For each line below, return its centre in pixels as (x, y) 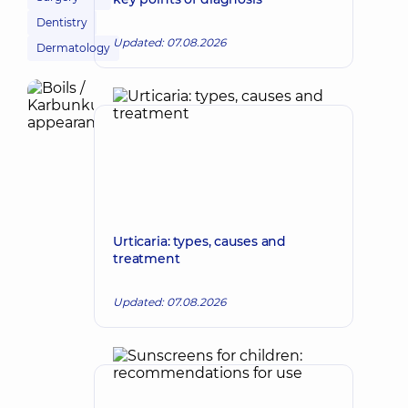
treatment (147, 259)
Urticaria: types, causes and (200, 241)
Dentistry (62, 22)
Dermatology (73, 48)
